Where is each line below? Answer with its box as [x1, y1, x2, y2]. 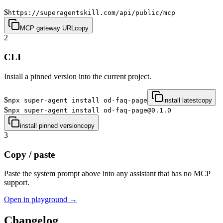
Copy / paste [4, 149, 55, 160]
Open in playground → [4, 195, 77, 204]
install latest [163, 96, 198, 104]
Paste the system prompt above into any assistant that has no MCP [4, 169, 210, 178]
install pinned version [20, 121, 81, 129]
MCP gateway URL [20, 24, 75, 32]
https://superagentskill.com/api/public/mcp [8, 9, 175, 17]
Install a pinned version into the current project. [4, 72, 151, 81]
